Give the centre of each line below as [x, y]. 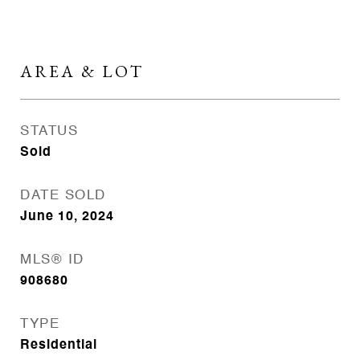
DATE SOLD [63, 196]
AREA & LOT [82, 71]
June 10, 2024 [67, 217]
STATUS [49, 131]
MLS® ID [52, 260]
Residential [59, 346]
